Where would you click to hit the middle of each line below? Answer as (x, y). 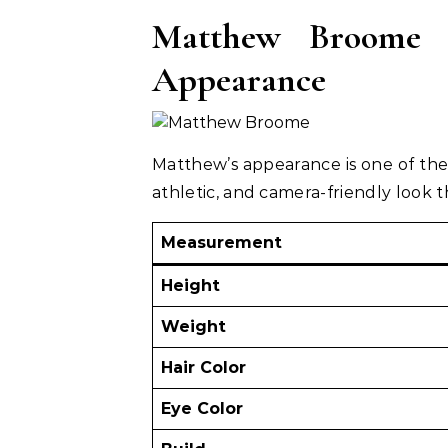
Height (190, 285)
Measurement (221, 242)
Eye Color (202, 408)
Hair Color (203, 367)
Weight (193, 326)
